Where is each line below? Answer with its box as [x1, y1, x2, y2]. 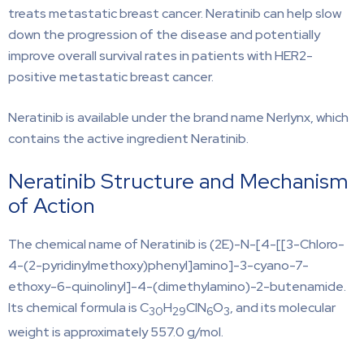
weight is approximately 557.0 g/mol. [8, 323, 223, 340]
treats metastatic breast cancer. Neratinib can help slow [8, 4, 341, 22]
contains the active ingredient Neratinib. [8, 129, 249, 147]
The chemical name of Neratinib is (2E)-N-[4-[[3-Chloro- [8, 235, 344, 253]
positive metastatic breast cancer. [8, 67, 214, 85]
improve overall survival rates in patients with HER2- [8, 46, 313, 64]
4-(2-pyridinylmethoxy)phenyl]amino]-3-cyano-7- [8, 256, 309, 274]
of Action [8, 191, 95, 219]
